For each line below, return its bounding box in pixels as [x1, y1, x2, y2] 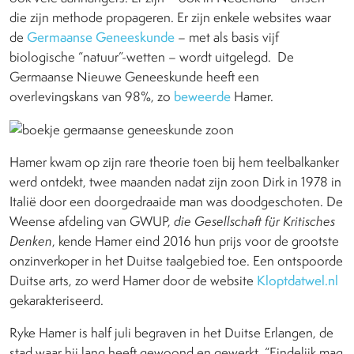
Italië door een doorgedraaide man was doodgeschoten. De [9, 193, 343, 211]
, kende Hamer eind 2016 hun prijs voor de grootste [52, 232, 339, 250]
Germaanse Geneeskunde [27, 28, 175, 46]
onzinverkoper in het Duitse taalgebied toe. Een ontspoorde [9, 252, 343, 270]
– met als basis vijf [175, 28, 279, 46]
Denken [9, 232, 52, 250]
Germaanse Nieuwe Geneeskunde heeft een [9, 67, 259, 85]
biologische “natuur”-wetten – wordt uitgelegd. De [9, 47, 294, 66]
